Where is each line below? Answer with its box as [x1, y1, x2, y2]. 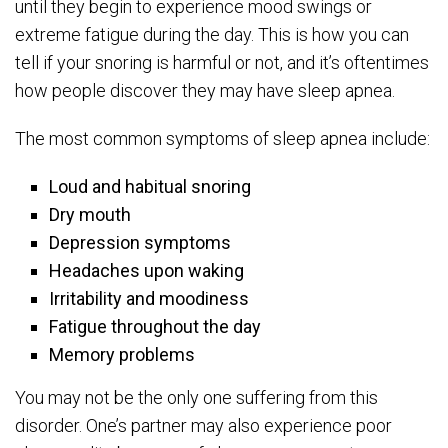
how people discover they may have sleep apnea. [15, 80, 399, 101]
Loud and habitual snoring [49, 176, 252, 197]
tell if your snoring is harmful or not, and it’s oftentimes [15, 52, 429, 73]
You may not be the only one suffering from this [15, 387, 378, 409]
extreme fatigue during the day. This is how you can [15, 24, 409, 45]
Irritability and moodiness [49, 288, 250, 309]
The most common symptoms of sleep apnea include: [15, 128, 430, 149]
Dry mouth [49, 204, 132, 225]
